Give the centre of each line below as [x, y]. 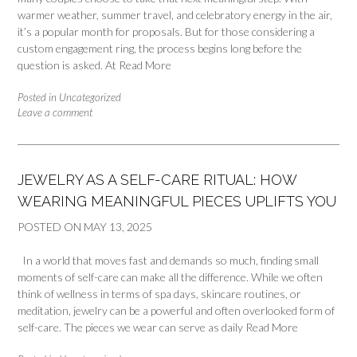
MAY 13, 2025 [118, 227]
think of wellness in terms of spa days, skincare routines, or [159, 294]
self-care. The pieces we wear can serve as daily [131, 328]
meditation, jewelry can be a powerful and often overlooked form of [176, 311]
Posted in [38, 98]
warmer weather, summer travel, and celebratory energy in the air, [175, 15]
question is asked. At [68, 65]
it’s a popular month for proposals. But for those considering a [166, 32]
